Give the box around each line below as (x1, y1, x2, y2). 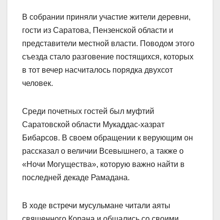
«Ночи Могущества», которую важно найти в (22, 160, 185, 169)
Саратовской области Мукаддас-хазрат (22, 120, 165, 129)
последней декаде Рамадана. (22, 173, 130, 182)
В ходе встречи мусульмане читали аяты (22, 201, 170, 210)
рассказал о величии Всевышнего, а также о (22, 147, 184, 156)
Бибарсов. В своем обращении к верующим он (22, 134, 193, 142)
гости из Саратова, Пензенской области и (22, 26, 173, 35)
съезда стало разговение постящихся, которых (22, 53, 193, 61)
